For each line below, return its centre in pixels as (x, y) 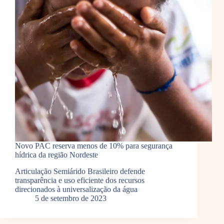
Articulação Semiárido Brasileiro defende (80, 171)
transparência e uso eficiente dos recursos (80, 180)
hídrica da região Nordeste (56, 155)
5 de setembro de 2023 (71, 198)
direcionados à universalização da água (76, 189)
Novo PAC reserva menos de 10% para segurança (94, 146)
